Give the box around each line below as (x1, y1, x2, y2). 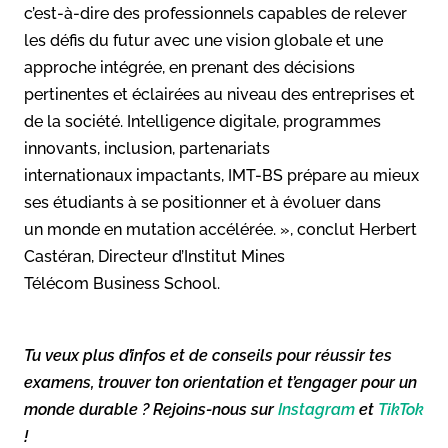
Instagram (278, 399, 355, 419)
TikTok (378, 399, 424, 419)
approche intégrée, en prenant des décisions (24, 57, 355, 77)
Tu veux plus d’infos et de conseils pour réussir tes (24, 345, 392, 365)
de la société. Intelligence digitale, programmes (24, 111, 381, 131)
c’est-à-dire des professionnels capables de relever (24, 3, 407, 23)
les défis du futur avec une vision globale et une (24, 30, 383, 50)
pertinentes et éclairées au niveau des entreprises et (24, 84, 415, 104)
